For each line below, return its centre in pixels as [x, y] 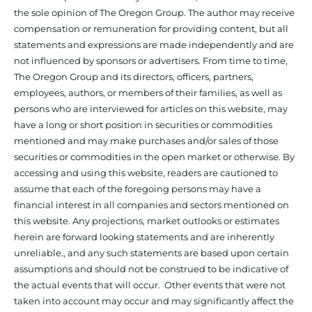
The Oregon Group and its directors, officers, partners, [134, 76]
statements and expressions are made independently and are [154, 44]
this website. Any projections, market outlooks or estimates [147, 220]
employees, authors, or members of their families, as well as [148, 92]
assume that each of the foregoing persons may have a [138, 188]
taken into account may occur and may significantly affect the [154, 301]
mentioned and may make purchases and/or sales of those [146, 140]
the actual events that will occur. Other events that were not [150, 284]
